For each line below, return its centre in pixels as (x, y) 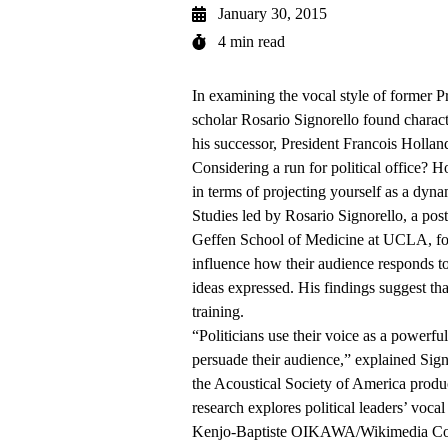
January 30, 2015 (272, 14)
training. (218, 312)
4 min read (251, 42)
